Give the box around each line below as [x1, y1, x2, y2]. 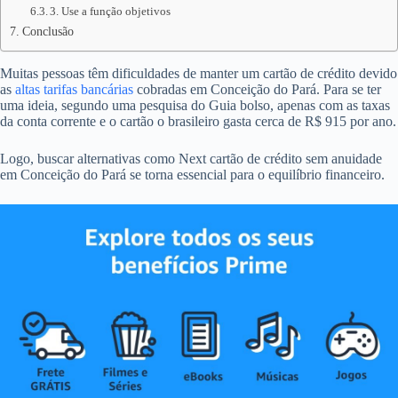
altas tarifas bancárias [15, 82, 133, 97]
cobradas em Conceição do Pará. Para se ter [133, 82, 381, 97]
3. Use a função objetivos [50, 4, 171, 18]
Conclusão [21, 24, 74, 38]
